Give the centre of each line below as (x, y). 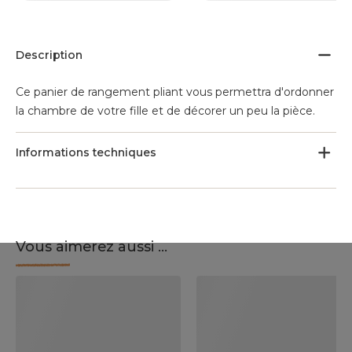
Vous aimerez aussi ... (92, 247)
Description (49, 55)
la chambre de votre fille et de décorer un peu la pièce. (165, 111)
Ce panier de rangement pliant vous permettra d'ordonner (175, 92)
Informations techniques (86, 152)
